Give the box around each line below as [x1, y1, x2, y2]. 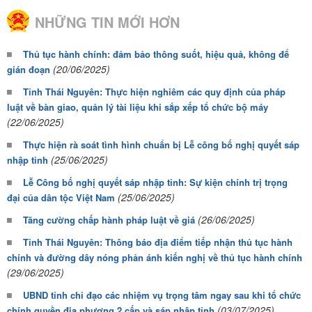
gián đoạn [7, 63, 50, 77]
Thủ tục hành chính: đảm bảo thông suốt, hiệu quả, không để [23, 47, 289, 61]
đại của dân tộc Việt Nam [7, 191, 115, 205]
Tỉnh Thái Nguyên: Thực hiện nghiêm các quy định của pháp [23, 85, 286, 99]
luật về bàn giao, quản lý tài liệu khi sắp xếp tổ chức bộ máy [7, 100, 268, 114]
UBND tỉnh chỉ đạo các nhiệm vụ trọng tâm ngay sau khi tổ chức [23, 288, 301, 302]
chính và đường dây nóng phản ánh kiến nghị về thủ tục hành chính [7, 251, 302, 265]
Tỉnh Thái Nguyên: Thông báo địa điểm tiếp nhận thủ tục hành [23, 235, 292, 249]
